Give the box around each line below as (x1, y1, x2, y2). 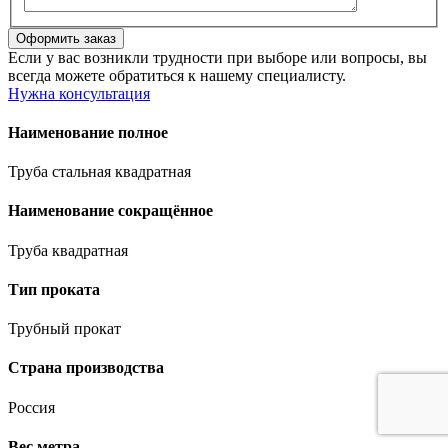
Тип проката (8, 280, 100, 298)
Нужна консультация (8, 84, 150, 102)
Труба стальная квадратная (8, 163, 191, 181)
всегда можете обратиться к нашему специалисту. (8, 66, 346, 84)
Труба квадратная (8, 241, 128, 259)
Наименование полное (8, 123, 168, 141)
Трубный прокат (8, 320, 121, 338)
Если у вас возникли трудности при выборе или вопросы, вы (8, 48, 427, 66)
